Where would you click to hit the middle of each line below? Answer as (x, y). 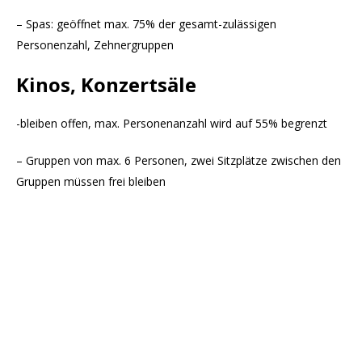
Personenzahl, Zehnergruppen (95, 45)
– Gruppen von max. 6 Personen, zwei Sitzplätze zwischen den (179, 161)
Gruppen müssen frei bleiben (91, 182)
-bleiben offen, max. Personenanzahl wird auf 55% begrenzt (172, 124)
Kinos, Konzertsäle (106, 85)
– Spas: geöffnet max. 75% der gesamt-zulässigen (146, 24)
